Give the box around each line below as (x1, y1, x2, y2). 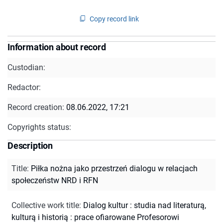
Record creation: (7, 102, 66, 112)
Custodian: (7, 62, 45, 72)
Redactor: (7, 82, 41, 92)
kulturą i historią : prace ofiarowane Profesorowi (11, 212, 179, 222)
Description (7, 140, 53, 151)
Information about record (7, 41, 106, 52)
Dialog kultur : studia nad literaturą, (83, 200, 206, 210)
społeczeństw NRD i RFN (11, 175, 98, 185)
